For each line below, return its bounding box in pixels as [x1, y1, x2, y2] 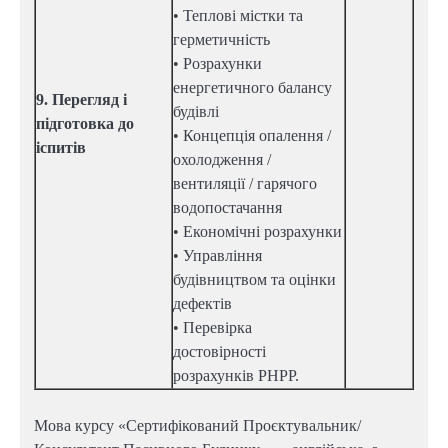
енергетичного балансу [173, 79, 332, 97]
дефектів [173, 295, 232, 313]
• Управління [173, 247, 262, 265]
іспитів [36, 139, 86, 157]
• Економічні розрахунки [173, 223, 342, 241]
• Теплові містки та [173, 7, 303, 25]
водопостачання [173, 199, 282, 217]
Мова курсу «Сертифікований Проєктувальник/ [34, 417, 361, 435]
